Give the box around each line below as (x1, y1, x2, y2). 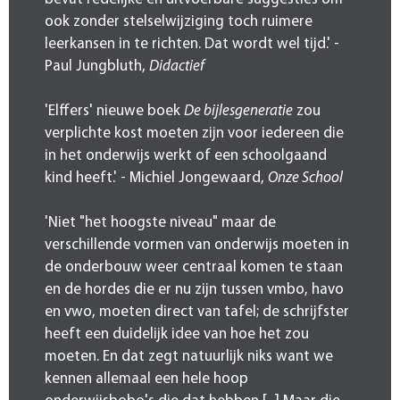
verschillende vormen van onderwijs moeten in (45, 237, 349, 253)
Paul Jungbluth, (45, 58, 149, 74)
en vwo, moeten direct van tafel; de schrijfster (45, 304, 349, 320)
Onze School (268, 170, 343, 186)
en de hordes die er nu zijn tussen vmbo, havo (45, 281, 344, 297)
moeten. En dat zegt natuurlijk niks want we (45, 348, 333, 364)
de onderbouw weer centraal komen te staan (45, 259, 343, 275)
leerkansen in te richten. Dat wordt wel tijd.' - (45, 36, 339, 52)
